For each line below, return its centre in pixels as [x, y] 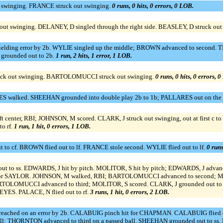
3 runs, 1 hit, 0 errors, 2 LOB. [129, 192]
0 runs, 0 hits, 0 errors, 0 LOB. [153, 6]
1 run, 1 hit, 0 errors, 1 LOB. [52, 126]
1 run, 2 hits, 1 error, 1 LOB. [94, 56]
